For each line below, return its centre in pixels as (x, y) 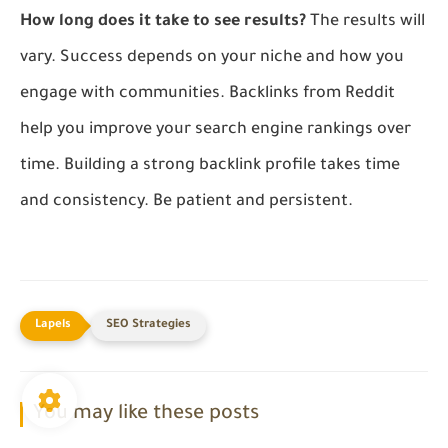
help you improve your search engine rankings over (215, 129)
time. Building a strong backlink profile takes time (210, 165)
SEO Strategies (148, 325)
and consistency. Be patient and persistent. (186, 201)
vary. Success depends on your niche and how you (212, 57)
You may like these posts (146, 414)
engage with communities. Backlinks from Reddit (207, 93)
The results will (365, 21)
